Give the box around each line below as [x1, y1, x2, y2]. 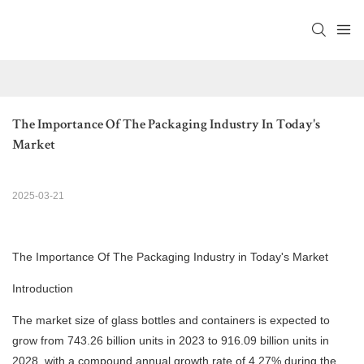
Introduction [12, 282, 73, 296]
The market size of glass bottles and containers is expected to [12, 314, 330, 327]
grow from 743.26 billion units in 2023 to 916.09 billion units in [12, 334, 329, 348]
